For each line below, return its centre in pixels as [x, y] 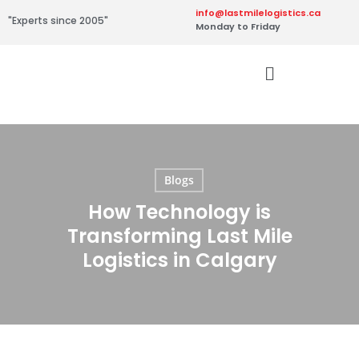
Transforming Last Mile [179, 236]
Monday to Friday [238, 26]
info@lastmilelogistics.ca [258, 13]
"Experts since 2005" [58, 20]
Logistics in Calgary [179, 260]
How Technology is [179, 212]
